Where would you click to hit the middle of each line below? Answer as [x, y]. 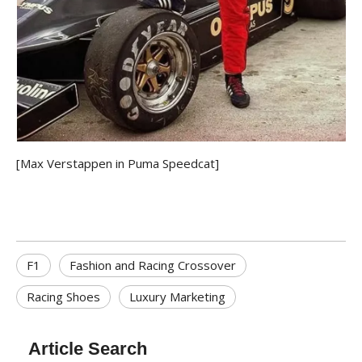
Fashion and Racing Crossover [153, 265]
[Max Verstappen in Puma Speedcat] [118, 164]
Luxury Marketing [177, 297]
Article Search [88, 349]
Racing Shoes [63, 297]
